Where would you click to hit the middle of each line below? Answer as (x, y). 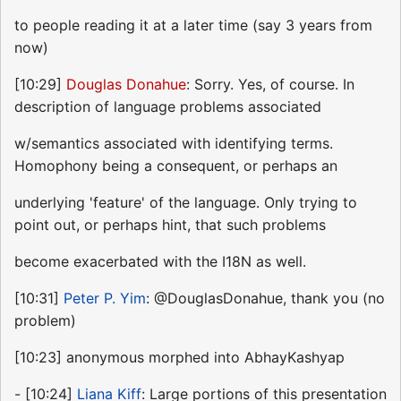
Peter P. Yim (105, 298)
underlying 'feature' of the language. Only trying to (186, 202)
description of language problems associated (168, 106)
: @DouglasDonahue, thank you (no (265, 298)
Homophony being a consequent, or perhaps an (176, 165)
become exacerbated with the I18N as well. (160, 261)
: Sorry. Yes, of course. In (270, 84)
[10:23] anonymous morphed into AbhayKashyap (179, 357)
